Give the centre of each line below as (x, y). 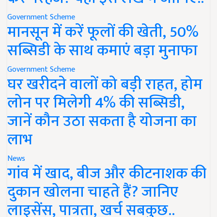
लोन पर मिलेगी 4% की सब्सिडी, (96, 103)
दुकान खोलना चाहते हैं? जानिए (93, 192)
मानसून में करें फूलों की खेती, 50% (103, 32)
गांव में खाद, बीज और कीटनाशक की (107, 173)
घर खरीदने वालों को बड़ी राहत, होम (105, 84)
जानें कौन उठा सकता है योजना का (102, 121)
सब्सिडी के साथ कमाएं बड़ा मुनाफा (102, 50)
